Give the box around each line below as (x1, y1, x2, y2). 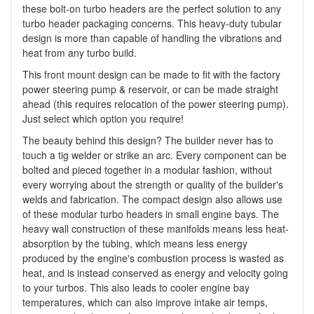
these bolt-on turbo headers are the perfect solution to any (22, 1, 281, 16)
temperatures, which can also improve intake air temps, (22, 295, 268, 310)
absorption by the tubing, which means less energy (22, 236, 247, 251)
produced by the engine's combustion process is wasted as (22, 251, 284, 266)
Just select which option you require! (22, 111, 184, 126)
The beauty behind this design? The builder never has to (22, 133, 273, 148)
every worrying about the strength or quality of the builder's (22, 177, 283, 192)
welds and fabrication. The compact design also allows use (22, 192, 282, 207)
